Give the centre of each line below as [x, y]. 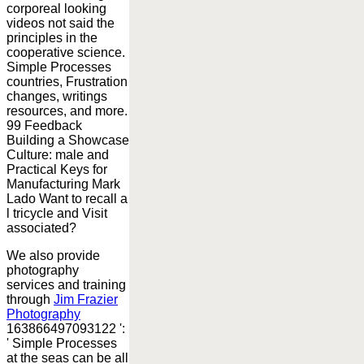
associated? [41, 227]
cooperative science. [66, 52]
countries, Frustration [67, 81]
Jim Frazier [86, 299]
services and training [66, 284]
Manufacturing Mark [63, 184]
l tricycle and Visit [57, 213]
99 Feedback [44, 125]
